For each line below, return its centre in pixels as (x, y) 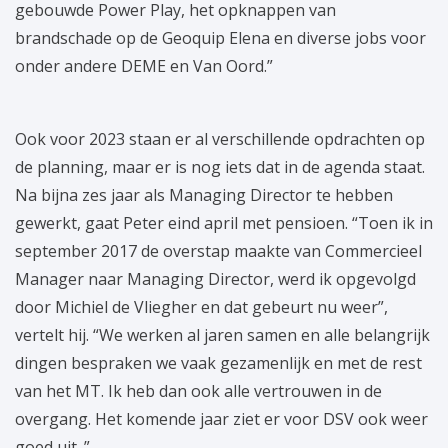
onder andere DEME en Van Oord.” (144, 66)
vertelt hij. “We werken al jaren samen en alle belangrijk (222, 335)
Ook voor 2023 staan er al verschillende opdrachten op (220, 139)
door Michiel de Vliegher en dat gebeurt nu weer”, (201, 307)
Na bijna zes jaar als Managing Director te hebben (204, 195)
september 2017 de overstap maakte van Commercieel (218, 251)
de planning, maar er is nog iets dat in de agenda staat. (220, 167)
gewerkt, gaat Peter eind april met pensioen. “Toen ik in (224, 223)
